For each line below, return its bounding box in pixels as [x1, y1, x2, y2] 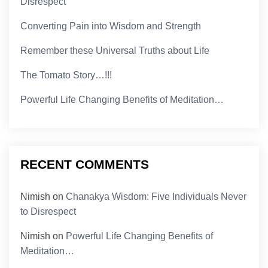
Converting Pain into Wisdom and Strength [20, 20, 202, 31]
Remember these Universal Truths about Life [20, 45, 210, 56]
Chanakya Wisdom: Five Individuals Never [66, 191, 247, 202]
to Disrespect [20, 206, 77, 217]
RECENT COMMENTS [20, 157, 150, 171]
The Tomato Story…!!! [20, 69, 112, 80]
